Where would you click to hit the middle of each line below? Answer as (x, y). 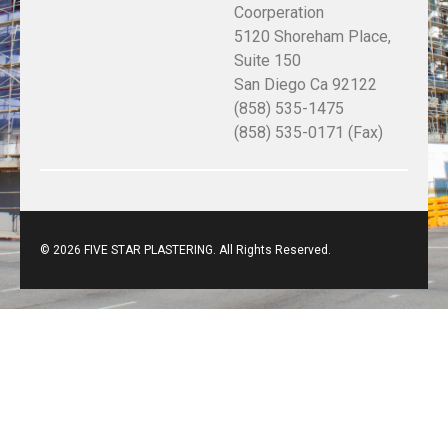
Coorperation (279, 12)
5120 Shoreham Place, (312, 36)
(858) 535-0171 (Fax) (308, 132)
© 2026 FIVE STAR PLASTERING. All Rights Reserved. (185, 250)
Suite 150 (267, 60)
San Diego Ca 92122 (305, 84)
